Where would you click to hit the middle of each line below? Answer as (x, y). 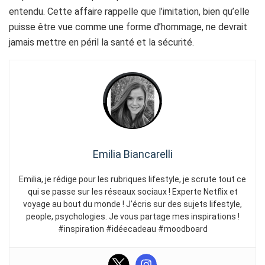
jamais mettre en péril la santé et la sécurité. (101, 43)
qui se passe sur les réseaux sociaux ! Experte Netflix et (132, 192)
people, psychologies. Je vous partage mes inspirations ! (132, 217)
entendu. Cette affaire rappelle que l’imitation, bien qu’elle (129, 12)
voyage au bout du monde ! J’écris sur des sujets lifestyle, (132, 204)
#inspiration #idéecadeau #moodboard (132, 229)
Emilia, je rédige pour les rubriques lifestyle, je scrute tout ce (132, 180)
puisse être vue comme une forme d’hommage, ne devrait (128, 27)
